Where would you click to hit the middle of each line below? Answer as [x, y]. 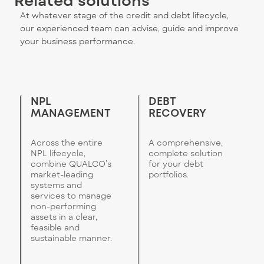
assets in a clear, [64, 217]
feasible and [55, 227]
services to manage [71, 196]
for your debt [176, 164]
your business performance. [77, 41]
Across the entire [67, 143]
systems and [56, 185]
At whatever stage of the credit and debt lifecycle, [124, 15]
